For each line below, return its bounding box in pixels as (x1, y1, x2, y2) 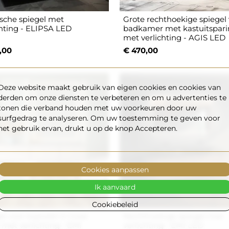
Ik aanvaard (94, 182, 135, 191)
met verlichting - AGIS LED (123, 33, 226, 43)
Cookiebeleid (91, 199, 138, 209)
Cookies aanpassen (81, 165, 148, 174)
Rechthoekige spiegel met (123, 211, 224, 221)
